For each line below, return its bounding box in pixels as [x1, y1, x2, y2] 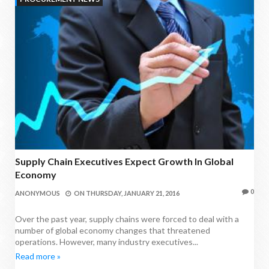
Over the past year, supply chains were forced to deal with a [15, 213, 239, 224]
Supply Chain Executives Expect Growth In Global [15, 155, 234, 167]
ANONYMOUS [15, 189, 60, 197]
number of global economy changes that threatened [15, 225, 210, 235]
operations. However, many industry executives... [15, 236, 198, 247]
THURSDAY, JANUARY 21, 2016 [86, 189, 180, 197]
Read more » [15, 250, 61, 261]
